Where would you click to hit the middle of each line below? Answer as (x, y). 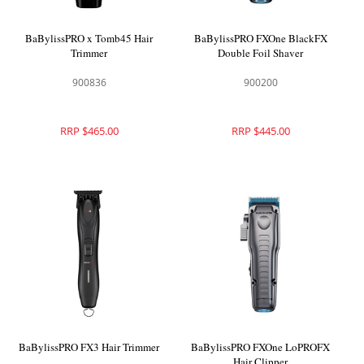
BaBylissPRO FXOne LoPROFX (261, 347)
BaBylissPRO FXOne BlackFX (260, 38)
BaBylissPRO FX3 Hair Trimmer (89, 347)
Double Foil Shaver (261, 52)
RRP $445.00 (260, 130)
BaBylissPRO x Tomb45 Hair (89, 38)
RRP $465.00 (89, 130)
